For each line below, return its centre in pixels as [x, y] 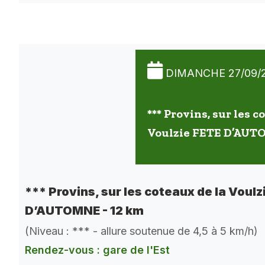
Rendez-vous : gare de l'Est [97, 250]
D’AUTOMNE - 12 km [84, 210]
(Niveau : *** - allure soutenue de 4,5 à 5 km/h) [141, 231]
